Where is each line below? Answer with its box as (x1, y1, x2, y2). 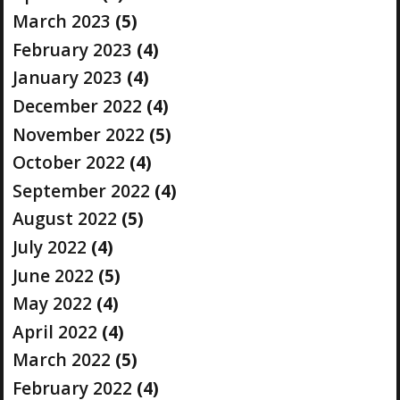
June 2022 (12, 262, 94, 287)
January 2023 (12, 65, 122, 90)
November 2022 (12, 121, 145, 146)
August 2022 (12, 206, 117, 231)
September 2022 (12, 178, 150, 203)
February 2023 (12, 37, 132, 62)
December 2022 (12, 93, 142, 118)
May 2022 (12, 291, 92, 316)
